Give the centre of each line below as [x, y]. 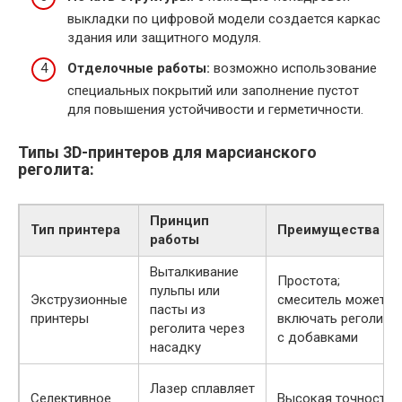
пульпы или [185, 290]
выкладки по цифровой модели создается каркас [224, 19]
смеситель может [332, 299]
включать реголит [333, 318]
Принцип [179, 220]
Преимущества [328, 229]
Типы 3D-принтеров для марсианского [167, 152]
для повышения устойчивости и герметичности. [215, 109]
